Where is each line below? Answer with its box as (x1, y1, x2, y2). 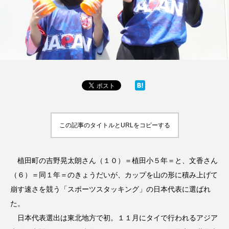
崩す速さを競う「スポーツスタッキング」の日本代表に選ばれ (10, 185, 211, 193)
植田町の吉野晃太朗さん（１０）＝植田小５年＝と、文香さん (10, 156, 218, 165)
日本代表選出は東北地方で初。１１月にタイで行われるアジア (10, 213, 218, 222)
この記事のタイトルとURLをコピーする (59, 121, 170, 129)
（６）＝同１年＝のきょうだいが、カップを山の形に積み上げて (10, 170, 218, 179)
